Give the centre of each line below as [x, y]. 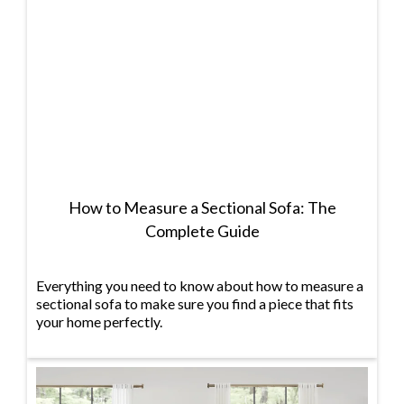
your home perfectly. [99, 322]
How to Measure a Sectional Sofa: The [202, 208]
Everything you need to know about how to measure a [200, 286]
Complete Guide [202, 231]
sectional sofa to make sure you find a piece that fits [195, 304]
